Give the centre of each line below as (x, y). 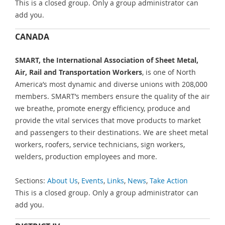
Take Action (169, 181)
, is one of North (169, 72)
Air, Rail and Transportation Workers (79, 72)
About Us (63, 181)
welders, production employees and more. (86, 156)
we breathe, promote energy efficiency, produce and (103, 108)
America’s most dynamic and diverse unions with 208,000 (111, 84)
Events (92, 181)
